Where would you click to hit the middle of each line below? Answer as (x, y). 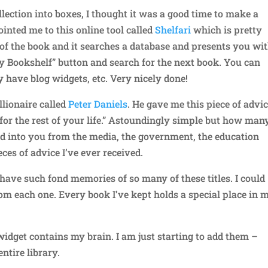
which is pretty (227, 29)
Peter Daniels (98, 103)
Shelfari (173, 29)
